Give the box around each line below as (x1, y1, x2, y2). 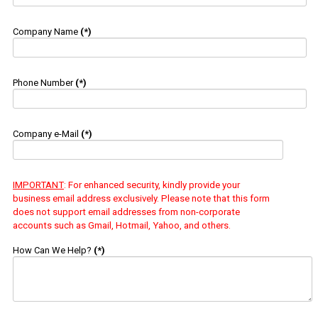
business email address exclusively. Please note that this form (13, 192, 270, 204)
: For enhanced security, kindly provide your (64, 179, 240, 190)
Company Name (13, 26, 78, 37)
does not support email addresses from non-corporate (13, 206, 240, 217)
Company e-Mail (13, 128, 79, 139)
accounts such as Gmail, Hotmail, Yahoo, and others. (13, 219, 231, 231)
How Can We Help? (13, 244, 92, 256)
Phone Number (13, 77, 73, 88)
